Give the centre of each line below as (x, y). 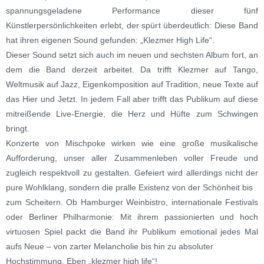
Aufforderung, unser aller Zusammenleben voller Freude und (132, 158)
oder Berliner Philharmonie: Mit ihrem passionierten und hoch (132, 217)
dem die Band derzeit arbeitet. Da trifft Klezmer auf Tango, (132, 70)
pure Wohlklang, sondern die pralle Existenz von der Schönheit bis (129, 188)
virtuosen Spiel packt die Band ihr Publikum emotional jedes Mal (132, 232)
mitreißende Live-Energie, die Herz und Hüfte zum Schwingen (132, 114)
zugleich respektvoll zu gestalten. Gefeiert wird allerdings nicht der (132, 173)
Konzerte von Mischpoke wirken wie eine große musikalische (132, 143)
